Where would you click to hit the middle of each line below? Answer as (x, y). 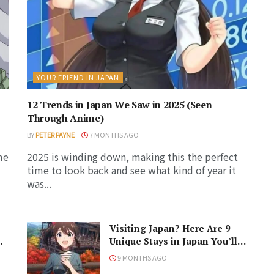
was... (39, 184)
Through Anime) (65, 118)
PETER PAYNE (55, 135)
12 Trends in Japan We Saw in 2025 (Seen (120, 105)
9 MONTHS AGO (142, 258)
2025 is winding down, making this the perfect (132, 157)
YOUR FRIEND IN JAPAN (78, 77)
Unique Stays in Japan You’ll (173, 241)
